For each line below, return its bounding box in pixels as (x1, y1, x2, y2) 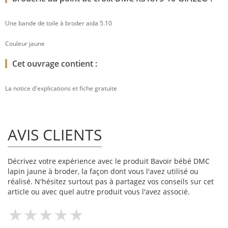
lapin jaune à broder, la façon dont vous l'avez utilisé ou (8, 166, 198, 177)
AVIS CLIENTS (8, 124, 102, 146)
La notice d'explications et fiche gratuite (5, 84, 117, 93)
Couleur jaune (5, 39, 45, 48)
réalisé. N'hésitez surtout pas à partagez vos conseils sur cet (8, 177, 214, 187)
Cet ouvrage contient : (12, 58, 97, 70)
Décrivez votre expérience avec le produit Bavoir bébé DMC (8, 156, 210, 166)
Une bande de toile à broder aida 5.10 (5, 19, 112, 28)
